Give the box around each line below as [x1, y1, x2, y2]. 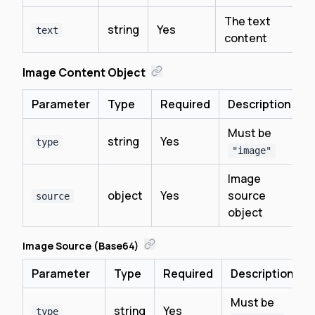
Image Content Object [22, 65, 146, 80]
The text [224, 13, 271, 29]
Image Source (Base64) [22, 239, 139, 252]
